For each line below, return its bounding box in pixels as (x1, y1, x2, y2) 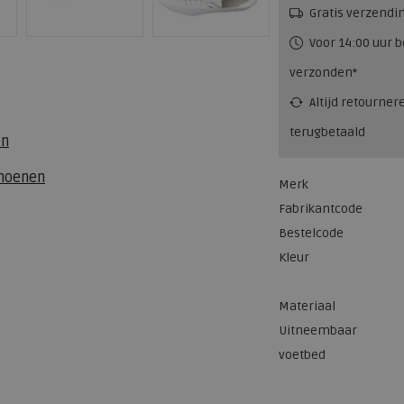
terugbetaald (289, 124, 365, 140)
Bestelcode (279, 225, 344, 241)
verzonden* (289, 64, 357, 80)
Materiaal (279, 298, 335, 314)
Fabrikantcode (279, 200, 363, 216)
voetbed (279, 346, 326, 363)
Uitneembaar (279, 322, 357, 338)
